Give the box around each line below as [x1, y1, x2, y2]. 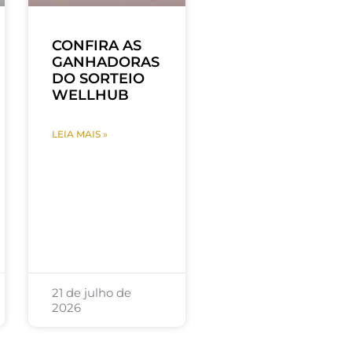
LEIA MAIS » [51, 128, 108, 141]
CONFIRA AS [51, 37, 141, 55]
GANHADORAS [51, 53, 159, 71]
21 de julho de [51, 285, 131, 301]
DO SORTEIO [51, 70, 145, 88]
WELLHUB [51, 86, 129, 104]
